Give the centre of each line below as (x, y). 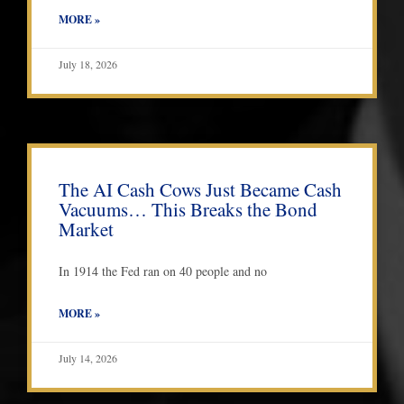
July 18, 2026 (88, 64)
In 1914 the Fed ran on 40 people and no (163, 271)
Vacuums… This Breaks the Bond (188, 210)
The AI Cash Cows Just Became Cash (200, 190)
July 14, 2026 (88, 358)
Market (86, 230)
